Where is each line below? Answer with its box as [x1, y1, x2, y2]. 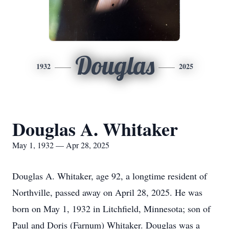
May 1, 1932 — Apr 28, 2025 [12, 140, 109, 150]
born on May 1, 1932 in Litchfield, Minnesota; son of [12, 202, 211, 215]
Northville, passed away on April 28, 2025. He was [12, 186, 202, 198]
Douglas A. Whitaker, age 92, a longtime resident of [12, 170, 207, 182]
